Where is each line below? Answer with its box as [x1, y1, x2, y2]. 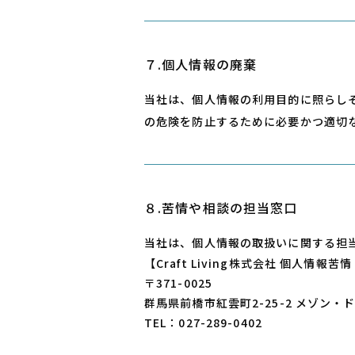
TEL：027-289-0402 [144, 315, 262, 330]
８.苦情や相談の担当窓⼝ [144, 198, 298, 217]
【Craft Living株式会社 [144, 255, 281, 271]
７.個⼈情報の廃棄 [144, 55, 258, 74]
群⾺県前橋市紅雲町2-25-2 [144, 295, 296, 311]
